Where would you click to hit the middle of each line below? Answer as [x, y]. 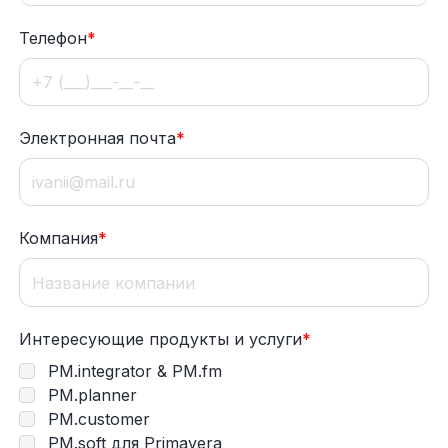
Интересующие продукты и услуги [161, 338]
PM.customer [97, 418]
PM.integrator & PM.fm [133, 370]
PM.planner [90, 394]
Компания [59, 238]
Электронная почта [98, 138]
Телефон [53, 37]
